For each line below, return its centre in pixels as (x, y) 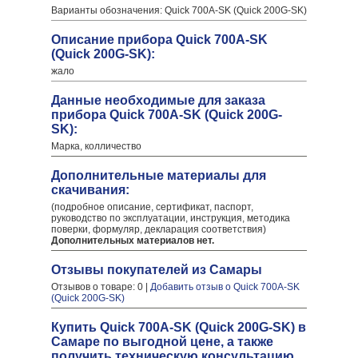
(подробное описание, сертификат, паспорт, (152, 207)
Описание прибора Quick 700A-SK (159, 40)
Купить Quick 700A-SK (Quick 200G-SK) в (179, 327)
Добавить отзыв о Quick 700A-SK (225, 287)
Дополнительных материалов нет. (133, 241)
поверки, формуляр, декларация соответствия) (159, 229)
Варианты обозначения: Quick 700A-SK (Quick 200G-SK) (179, 10)
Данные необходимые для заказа (158, 100)
